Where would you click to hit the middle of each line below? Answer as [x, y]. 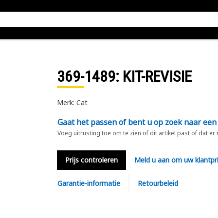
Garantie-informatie [89, 183]
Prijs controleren [91, 160]
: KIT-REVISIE [153, 76]
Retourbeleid [158, 183]
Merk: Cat [72, 102]
